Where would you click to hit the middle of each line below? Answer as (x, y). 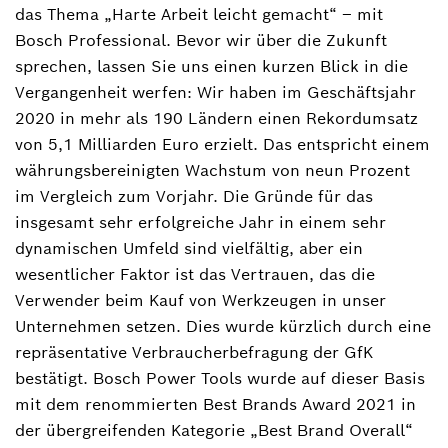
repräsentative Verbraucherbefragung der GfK (194, 352)
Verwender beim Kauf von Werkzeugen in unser (200, 300)
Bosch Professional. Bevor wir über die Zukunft (201, 40)
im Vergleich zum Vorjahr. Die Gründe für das (194, 196)
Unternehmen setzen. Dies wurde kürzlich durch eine (223, 326)
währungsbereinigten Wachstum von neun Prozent (212, 170)
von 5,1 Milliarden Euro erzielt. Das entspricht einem (222, 144)
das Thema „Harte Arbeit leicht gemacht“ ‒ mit (199, 14)
